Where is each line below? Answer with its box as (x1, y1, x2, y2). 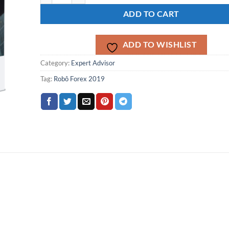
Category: (40, 58, 71, 67)
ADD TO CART (123, 9, 179, 19)
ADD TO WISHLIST (122, 39, 197, 49)
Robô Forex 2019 (53, 74, 105, 83)
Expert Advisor (71, 58, 115, 67)
